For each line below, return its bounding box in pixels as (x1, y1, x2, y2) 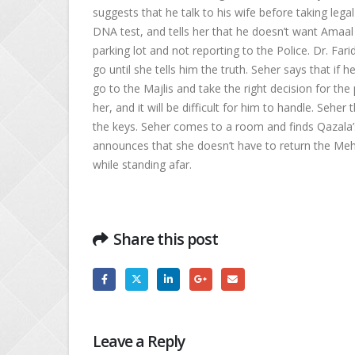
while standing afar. (93, 157, 192, 172)
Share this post (113, 228, 219, 250)
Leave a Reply (93, 330, 185, 352)
